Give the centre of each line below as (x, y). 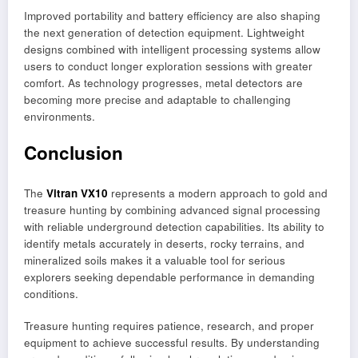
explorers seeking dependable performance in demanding (169, 276)
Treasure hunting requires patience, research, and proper (169, 325)
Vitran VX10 (77, 193)
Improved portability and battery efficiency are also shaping (172, 15)
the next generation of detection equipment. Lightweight (164, 32)
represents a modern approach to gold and (218, 193)
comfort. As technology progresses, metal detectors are (163, 82)
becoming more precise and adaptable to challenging (157, 99)
